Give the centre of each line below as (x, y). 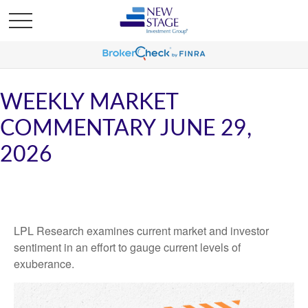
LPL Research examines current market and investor (141, 231)
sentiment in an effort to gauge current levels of (127, 247)
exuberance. (44, 264)
